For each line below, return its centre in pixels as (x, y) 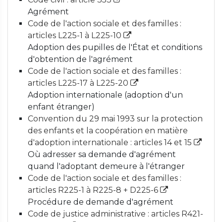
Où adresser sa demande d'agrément (102, 154)
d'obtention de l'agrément (80, 59)
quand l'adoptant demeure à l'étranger (106, 166)
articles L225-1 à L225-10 (76, 35)
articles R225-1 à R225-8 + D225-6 (94, 190)
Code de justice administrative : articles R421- (115, 214)
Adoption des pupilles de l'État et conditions (115, 47)
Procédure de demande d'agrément (101, 202)
